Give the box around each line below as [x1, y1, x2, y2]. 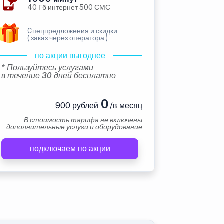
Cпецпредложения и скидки [27, 27, 117, 35]
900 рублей [55, 101, 99, 110]
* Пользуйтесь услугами [1, 63, 93, 72]
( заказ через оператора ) [27, 34, 108, 42]
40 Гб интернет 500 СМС [27, 3, 110, 11]
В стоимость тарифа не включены [24, 116, 142, 124]
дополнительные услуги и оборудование [6, 123, 142, 131]
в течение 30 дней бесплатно [1, 71, 116, 80]
